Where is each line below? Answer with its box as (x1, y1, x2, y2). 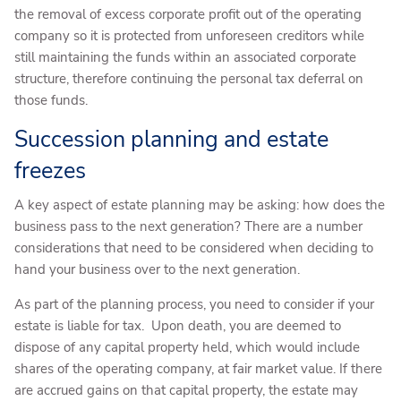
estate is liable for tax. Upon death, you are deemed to (14, 316, 342, 335)
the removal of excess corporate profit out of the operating (14, 5, 363, 24)
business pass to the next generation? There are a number (14, 217, 363, 235)
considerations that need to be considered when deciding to (14, 238, 374, 257)
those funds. (14, 91, 96, 110)
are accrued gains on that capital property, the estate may (14, 380, 359, 399)
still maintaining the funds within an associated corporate (14, 48, 357, 67)
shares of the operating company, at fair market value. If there (14, 359, 383, 378)
